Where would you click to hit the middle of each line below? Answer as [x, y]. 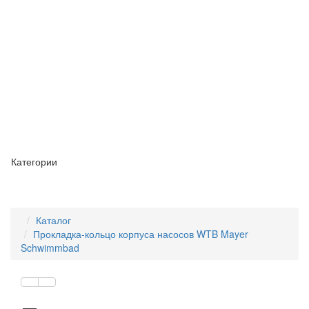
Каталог [53, 220]
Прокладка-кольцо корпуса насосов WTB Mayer [141, 234]
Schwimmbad [50, 248]
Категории [34, 161]
